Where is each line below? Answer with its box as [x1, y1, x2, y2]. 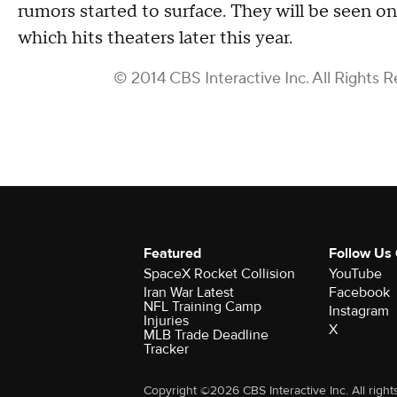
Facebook [328, 283, 390, 301]
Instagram [328, 301, 389, 320]
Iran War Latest [144, 283, 234, 301]
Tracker [144, 339, 189, 358]
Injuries [144, 311, 189, 330]
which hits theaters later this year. [18, 26, 292, 50]
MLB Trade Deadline [144, 325, 269, 344]
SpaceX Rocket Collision [144, 264, 295, 283]
